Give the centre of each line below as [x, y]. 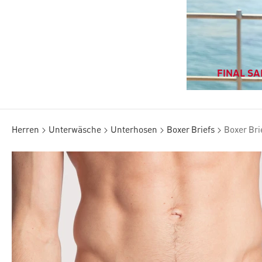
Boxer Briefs [191, 130]
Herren [25, 130]
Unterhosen [134, 130]
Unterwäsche [75, 130]
